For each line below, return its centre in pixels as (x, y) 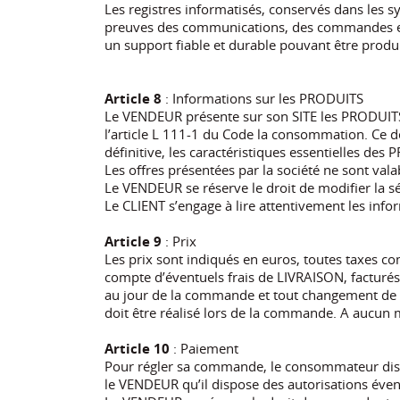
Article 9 (133, 241)
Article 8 (133, 98)
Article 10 (137, 348)
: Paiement (204, 348)
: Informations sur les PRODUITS (262, 98)
